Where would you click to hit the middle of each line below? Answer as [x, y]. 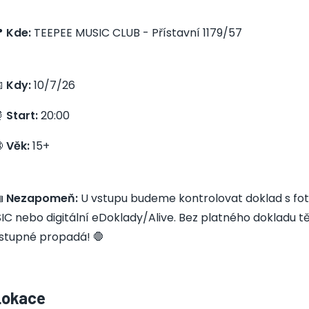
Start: [22, 116]
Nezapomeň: [42, 198]
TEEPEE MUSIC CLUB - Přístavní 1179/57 [137, 33]
